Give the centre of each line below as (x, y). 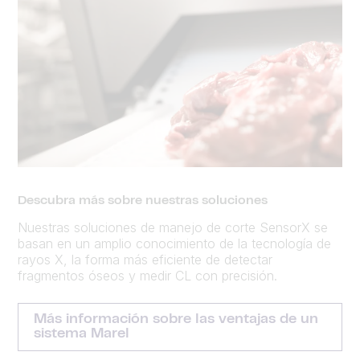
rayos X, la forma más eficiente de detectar (145, 259)
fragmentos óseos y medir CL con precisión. (147, 275)
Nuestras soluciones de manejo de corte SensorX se (173, 227)
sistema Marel (82, 334)
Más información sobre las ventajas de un (176, 319)
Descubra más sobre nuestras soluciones (143, 201)
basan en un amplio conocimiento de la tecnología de (174, 243)
